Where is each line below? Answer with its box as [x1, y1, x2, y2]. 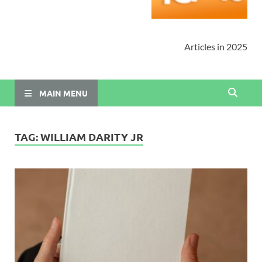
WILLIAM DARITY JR [40, 130, 143, 144]
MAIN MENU [39, 87, 88, 98]
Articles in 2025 [184, 41, 247, 53]
